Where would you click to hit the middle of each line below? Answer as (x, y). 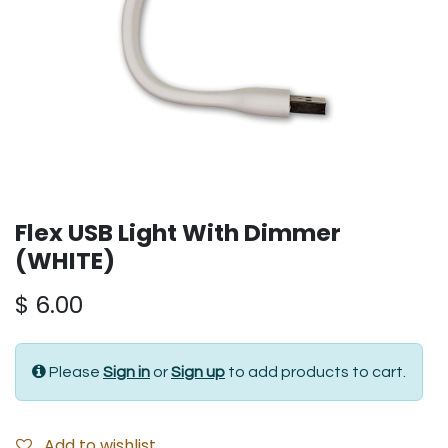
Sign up (198, 372)
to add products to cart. (315, 372)
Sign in (126, 372)
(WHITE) (65, 260)
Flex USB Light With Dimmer (178, 232)
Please (76, 372)
